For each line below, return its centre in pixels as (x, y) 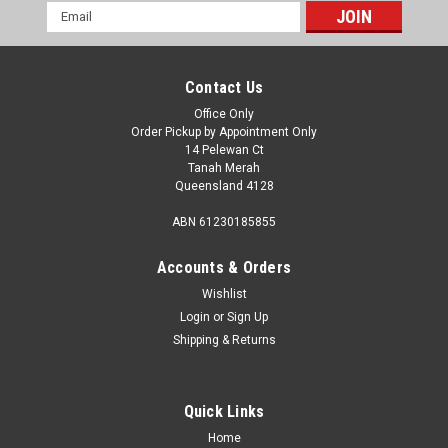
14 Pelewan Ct (224, 149)
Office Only (224, 113)
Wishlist (224, 293)
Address (73, 31)
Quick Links (224, 411)
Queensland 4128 (224, 185)
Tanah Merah (224, 167)
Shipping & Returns (224, 339)
